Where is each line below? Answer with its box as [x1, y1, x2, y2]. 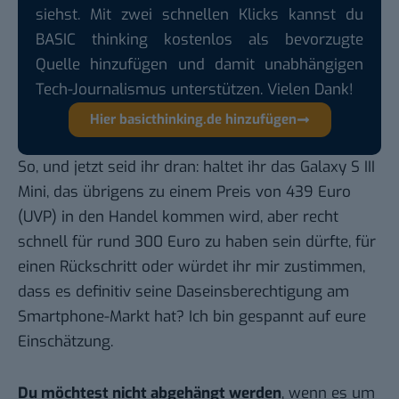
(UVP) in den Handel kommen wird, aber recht [18, 207, 338, 228]
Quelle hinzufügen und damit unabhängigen [36, 54, 363, 76]
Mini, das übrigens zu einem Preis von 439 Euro [18, 182, 351, 203]
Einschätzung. [18, 331, 113, 353]
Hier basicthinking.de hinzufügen [89, 110, 297, 129]
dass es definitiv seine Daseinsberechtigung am [18, 281, 349, 303]
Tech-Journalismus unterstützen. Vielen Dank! [36, 79, 354, 101]
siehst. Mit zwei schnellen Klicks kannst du [36, 4, 363, 26]
